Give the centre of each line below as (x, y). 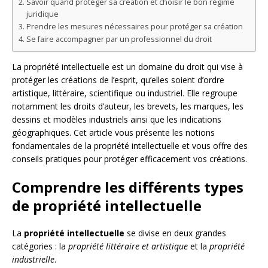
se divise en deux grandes (175, 233)
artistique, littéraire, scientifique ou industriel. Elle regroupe (125, 93)
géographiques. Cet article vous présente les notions (113, 132)
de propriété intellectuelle (107, 205)
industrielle (33, 259)
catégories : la (40, 246)
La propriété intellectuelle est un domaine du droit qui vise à (127, 66)
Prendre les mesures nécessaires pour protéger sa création (134, 26)
